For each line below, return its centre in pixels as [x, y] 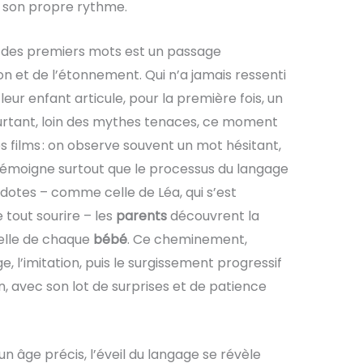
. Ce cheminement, [187, 239]
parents [141, 216]
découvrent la [213, 216]
